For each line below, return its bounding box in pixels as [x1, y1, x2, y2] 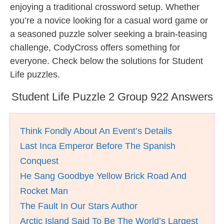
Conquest [20, 156, 58, 166]
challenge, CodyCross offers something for [10, 42, 180, 52]
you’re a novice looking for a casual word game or [10, 15, 208, 25]
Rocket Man [20, 186, 68, 196]
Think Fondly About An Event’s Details [20, 126, 172, 136]
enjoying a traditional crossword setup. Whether [10, 2, 199, 12]
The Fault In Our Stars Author [20, 201, 137, 211]
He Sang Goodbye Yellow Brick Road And [20, 171, 186, 181]
